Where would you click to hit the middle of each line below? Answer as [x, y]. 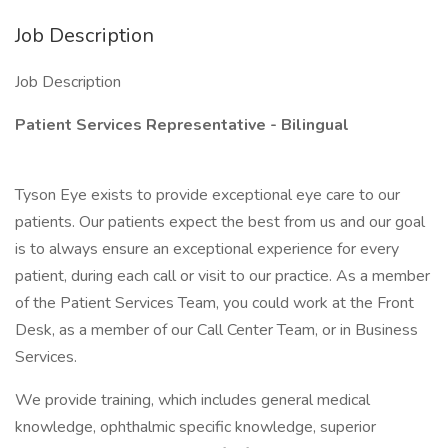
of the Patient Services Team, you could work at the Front [214, 303]
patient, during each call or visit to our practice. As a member [222, 276]
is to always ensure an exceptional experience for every [207, 249]
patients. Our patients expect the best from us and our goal [220, 222]
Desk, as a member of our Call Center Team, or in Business [216, 330]
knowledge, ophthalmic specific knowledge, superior [195, 427]
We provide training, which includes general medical [192, 400]
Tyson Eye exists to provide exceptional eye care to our [207, 195]
